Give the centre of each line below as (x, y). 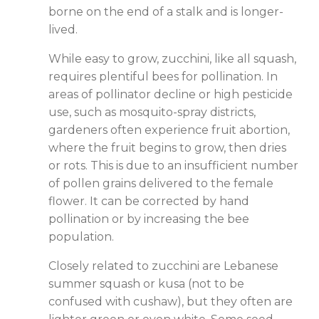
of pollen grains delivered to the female (161, 184)
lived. (63, 30)
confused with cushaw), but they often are (170, 302)
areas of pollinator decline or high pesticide (170, 95)
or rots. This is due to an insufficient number (173, 166)
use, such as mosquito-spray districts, (152, 113)
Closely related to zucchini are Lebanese (163, 266)
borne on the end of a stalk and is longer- (166, 12)
